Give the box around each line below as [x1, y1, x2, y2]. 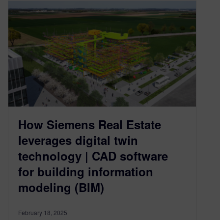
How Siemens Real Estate [18, 115, 161, 133]
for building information [18, 163, 153, 180]
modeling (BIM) [18, 178, 104, 195]
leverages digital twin [18, 131, 138, 148]
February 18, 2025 [18, 208, 67, 217]
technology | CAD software [18, 147, 168, 164]
